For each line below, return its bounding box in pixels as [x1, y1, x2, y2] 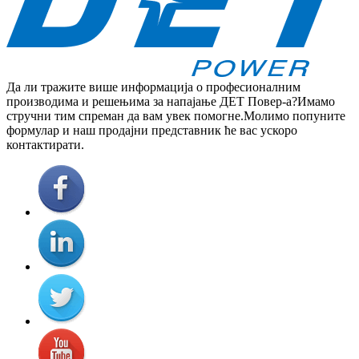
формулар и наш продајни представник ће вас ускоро [6, 123, 297, 137]
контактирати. [6, 137, 84, 151]
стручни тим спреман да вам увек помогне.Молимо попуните [6, 108, 345, 123]
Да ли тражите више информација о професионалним [6, 79, 301, 94]
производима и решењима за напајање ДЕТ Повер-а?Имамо [6, 94, 335, 108]
